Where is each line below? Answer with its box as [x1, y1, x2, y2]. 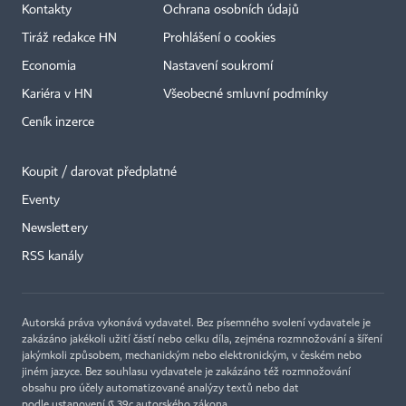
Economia [22, 60, 76, 73]
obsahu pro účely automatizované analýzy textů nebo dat [22, 383, 299, 395]
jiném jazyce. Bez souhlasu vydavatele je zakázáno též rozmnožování [22, 367, 351, 379]
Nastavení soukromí [163, 60, 273, 73]
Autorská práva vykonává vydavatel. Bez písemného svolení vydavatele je [22, 318, 371, 330]
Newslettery [22, 222, 88, 236]
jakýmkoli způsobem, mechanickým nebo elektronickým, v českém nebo [22, 351, 362, 362]
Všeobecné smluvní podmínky [163, 88, 328, 101]
